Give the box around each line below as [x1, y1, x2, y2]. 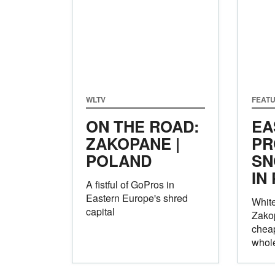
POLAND [86, 149, 152, 172]
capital [86, 204, 115, 219]
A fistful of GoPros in [86, 177, 174, 192]
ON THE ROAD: [86, 114, 199, 137]
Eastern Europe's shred [86, 190, 188, 205]
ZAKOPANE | [86, 131, 180, 155]
